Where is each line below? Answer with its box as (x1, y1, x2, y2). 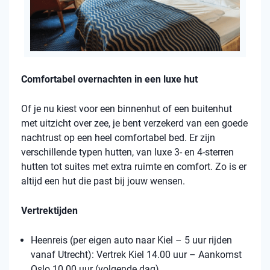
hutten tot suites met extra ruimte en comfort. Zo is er (21, 160, 246, 172)
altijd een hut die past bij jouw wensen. (21, 175, 185, 187)
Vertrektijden (21, 204, 78, 216)
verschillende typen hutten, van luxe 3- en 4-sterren (21, 146, 234, 158)
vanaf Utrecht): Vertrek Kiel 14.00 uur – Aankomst (31, 248, 242, 260)
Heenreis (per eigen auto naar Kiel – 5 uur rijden (31, 234, 232, 246)
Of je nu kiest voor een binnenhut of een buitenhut (21, 102, 232, 115)
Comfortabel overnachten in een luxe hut (21, 73, 198, 85)
